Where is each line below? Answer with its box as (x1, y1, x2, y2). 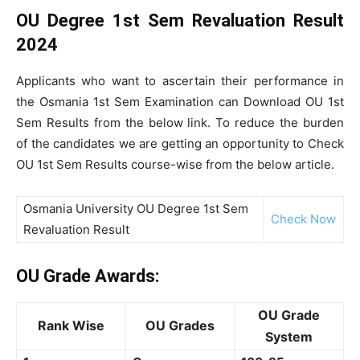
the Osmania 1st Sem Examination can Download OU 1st (16, 94, 344, 109)
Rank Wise (38, 317, 104, 333)
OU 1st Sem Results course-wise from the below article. (16, 157, 334, 172)
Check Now (271, 211, 336, 227)
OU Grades (145, 317, 215, 333)
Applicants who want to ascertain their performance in (16, 73, 344, 88)
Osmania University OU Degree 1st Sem (23, 201, 248, 216)
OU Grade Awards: (16, 266, 159, 286)
